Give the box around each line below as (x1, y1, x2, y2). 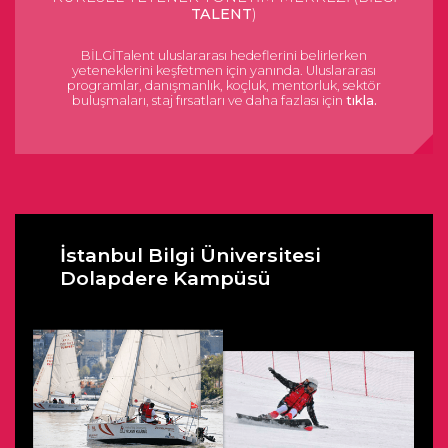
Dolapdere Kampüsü (60, 266, 271, 290)
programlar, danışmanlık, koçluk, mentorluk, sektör (67, 78, 381, 93)
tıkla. (345, 93, 377, 108)
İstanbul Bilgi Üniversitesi (60, 243, 321, 267)
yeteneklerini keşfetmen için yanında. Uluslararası (72, 63, 376, 78)
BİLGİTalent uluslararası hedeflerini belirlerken (81, 48, 367, 63)
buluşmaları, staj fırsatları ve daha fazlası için (71, 93, 346, 108)
